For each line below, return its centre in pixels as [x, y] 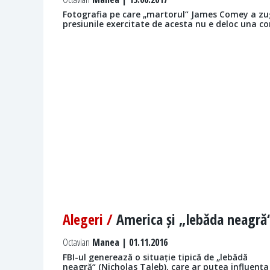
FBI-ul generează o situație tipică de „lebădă [155, 257]
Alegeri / [89, 219]
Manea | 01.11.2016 [129, 243]
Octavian [76, 243]
